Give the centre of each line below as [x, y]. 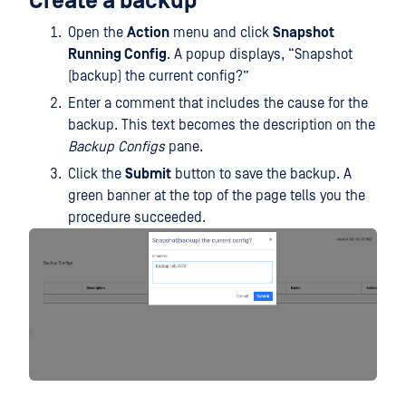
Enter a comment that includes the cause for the [218, 103]
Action [148, 32]
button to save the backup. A [261, 174]
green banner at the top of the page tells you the [217, 195]
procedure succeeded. [137, 217]
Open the [97, 32]
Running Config [117, 54]
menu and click [221, 32]
